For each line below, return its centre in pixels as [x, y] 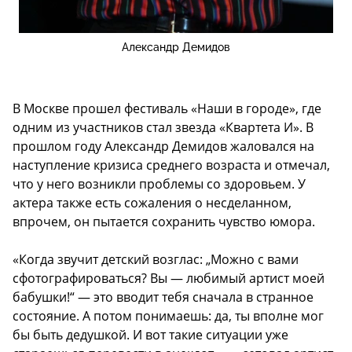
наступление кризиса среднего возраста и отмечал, [171, 165]
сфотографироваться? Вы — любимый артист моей [169, 279]
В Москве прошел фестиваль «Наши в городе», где [167, 109]
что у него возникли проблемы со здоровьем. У [159, 184]
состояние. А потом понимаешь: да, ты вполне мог [168, 316]
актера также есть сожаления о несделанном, [152, 203]
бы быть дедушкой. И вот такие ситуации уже [150, 335]
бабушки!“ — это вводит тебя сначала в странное [163, 297]
